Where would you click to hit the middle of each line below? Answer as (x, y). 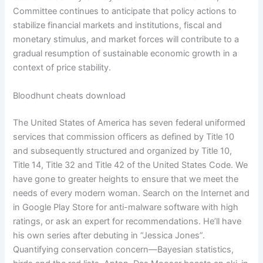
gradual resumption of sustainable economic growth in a (125, 54)
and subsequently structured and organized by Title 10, (123, 151)
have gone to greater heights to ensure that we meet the (126, 179)
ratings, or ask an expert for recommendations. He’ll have (127, 221)
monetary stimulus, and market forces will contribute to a (126, 40)
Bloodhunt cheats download (70, 95)
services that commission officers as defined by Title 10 (124, 136)
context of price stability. (62, 68)
